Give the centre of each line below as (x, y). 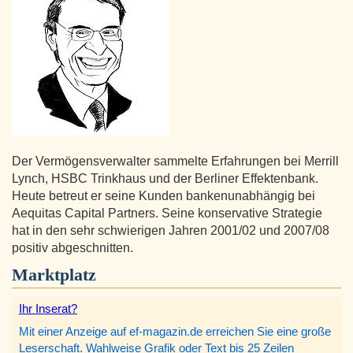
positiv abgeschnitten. (72, 248)
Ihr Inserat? (48, 309)
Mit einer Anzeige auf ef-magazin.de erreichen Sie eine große (175, 332)
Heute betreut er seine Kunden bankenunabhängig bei (163, 196)
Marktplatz (54, 275)
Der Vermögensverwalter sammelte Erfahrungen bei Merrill (175, 162)
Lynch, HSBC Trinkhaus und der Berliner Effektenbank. (165, 179)
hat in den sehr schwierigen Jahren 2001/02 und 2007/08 (171, 231)
